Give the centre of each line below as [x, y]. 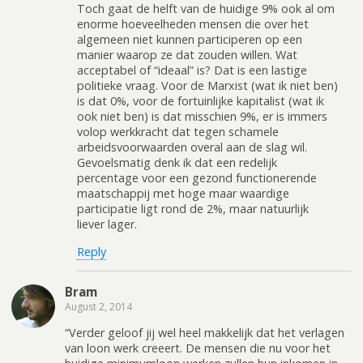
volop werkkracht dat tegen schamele [178, 132]
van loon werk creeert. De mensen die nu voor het [198, 348]
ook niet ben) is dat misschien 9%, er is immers [202, 117]
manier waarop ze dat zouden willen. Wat [187, 55]
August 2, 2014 [98, 306]
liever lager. [107, 224]
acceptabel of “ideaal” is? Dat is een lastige [192, 70]
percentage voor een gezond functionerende [197, 178]
